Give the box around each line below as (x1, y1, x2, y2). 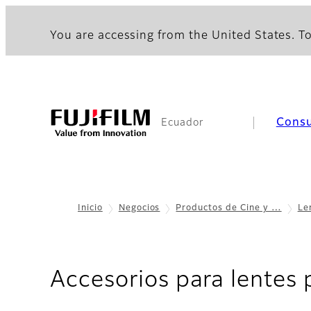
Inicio (78, 204, 103, 212)
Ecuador (161, 118, 203, 128)
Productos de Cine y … (176, 204, 282, 212)
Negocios (118, 204, 160, 212)
